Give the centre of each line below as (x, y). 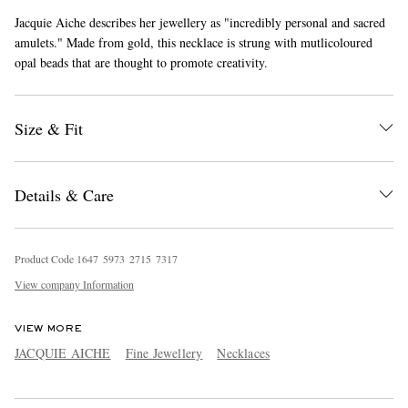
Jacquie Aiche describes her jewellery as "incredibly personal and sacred (200, 22)
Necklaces (244, 352)
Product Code (44, 258)
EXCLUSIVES (143, 175)
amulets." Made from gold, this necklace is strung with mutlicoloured (194, 42)
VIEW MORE (48, 328)
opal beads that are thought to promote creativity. (141, 62)
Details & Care (64, 194)
